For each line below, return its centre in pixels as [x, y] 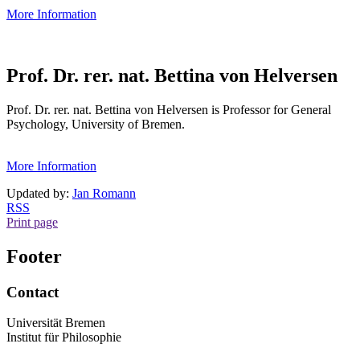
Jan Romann [104, 193]
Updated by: [39, 193]
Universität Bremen [56, 323]
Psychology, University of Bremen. [96, 124]
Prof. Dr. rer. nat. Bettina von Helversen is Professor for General [169, 109]
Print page [32, 222]
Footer [34, 256]
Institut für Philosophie [64, 337]
